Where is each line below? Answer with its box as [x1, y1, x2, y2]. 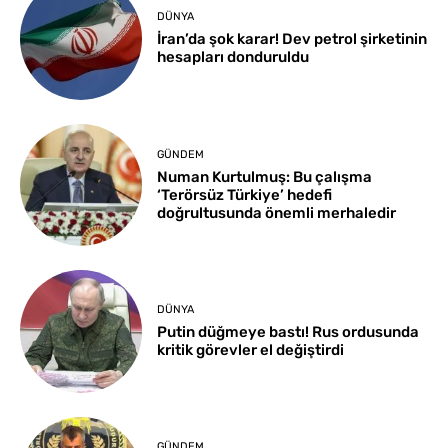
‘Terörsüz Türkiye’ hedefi [157, 185, 333, 204]
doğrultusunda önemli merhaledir [157, 203, 397, 222]
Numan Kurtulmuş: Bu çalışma [157, 167, 373, 186]
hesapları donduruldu [157, 48, 310, 67]
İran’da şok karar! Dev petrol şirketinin [157, 30, 428, 49]
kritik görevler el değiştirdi [157, 340, 345, 359]
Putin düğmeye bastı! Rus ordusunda [157, 322, 420, 341]
